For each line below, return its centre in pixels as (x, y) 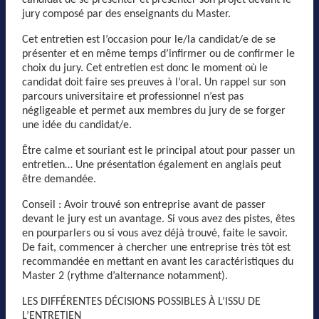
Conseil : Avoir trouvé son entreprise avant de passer (144, 205)
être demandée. (59, 179)
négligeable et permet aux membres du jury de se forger (154, 111)
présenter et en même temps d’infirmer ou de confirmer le (158, 54)
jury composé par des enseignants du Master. (126, 14)
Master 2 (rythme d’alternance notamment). (125, 276)
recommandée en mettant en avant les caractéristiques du (158, 262)
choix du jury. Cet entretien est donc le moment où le (145, 68)
